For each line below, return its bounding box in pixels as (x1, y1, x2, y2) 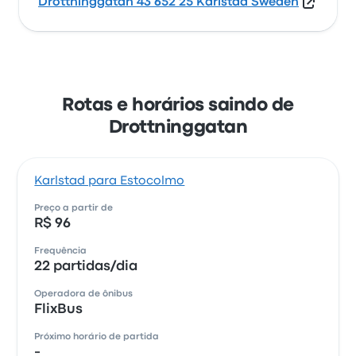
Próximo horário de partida (34, 333, 160, 341)
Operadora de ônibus (34, 290, 133, 298)
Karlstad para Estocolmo (34, 176, 185, 187)
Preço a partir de (34, 204, 114, 212)
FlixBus (34, 304, 83, 315)
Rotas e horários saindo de (62, 98, 294, 114)
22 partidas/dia (34, 261, 138, 273)
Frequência (34, 247, 87, 255)
